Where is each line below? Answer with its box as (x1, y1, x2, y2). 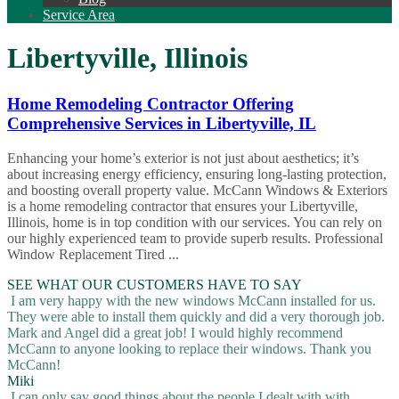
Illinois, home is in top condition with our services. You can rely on (7, 214, 382, 230)
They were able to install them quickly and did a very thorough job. (7, 308, 385, 324)
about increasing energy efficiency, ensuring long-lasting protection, (7, 166, 387, 182)
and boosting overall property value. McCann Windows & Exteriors (7, 182, 387, 198)
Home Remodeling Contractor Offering (7, 94, 294, 113)
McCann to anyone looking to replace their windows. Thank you (7, 340, 371, 356)
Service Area (43, 7, 115, 22)
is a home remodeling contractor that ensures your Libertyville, (7, 198, 358, 214)
